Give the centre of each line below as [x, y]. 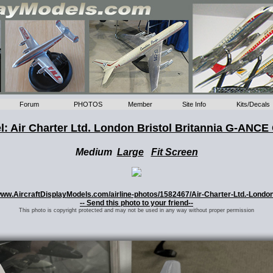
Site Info [194, 105]
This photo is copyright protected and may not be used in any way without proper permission [136, 210]
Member [140, 105]
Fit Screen [174, 152]
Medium [96, 152]
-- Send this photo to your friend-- [136, 203]
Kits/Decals [253, 105]
